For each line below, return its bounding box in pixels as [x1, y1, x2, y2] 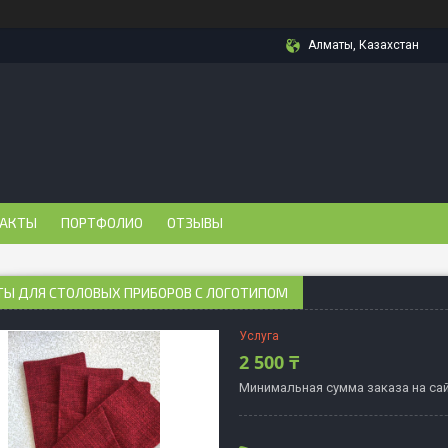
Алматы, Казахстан [308, 38, 419, 52]
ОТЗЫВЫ [167, 214, 223, 231]
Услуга [239, 329, 279, 343]
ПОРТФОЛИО [61, 214, 143, 231]
